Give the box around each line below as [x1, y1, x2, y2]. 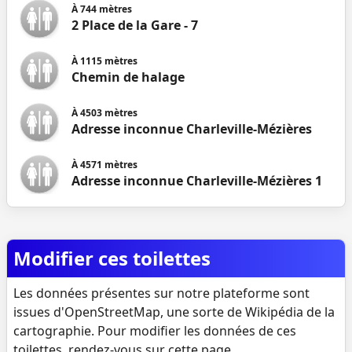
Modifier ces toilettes [13, 245, 211, 271]
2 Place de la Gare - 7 [71, 16, 198, 34]
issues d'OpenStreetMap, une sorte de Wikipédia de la [13, 303, 335, 321]
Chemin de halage [71, 68, 185, 86]
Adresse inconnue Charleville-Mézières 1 [71, 172, 322, 189]
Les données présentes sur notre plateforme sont [13, 284, 310, 302]
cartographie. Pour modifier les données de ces [13, 322, 296, 339]
